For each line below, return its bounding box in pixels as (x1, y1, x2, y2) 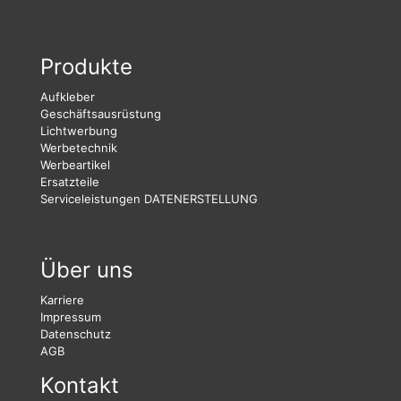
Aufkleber (40, 90, 95, 105)
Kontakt (40, 372, 119, 399)
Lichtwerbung (40, 124, 117, 139)
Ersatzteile (40, 175, 99, 190)
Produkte (40, 54, 132, 81)
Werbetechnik (40, 141, 117, 156)
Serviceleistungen (40, 192, 141, 207)
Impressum (40, 310, 101, 325)
